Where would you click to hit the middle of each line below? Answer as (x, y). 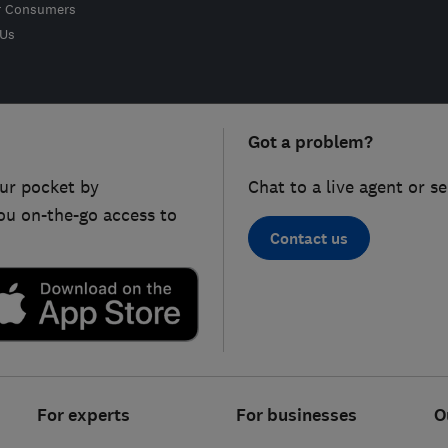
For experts (84, 416)
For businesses (296, 416)
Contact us (309, 238)
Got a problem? (310, 142)
